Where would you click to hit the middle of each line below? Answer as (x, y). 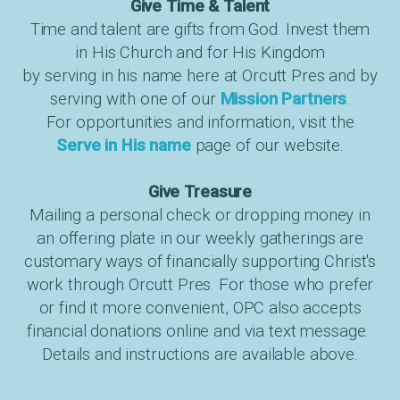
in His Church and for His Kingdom (200, 53)
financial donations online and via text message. (200, 331)
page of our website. (267, 146)
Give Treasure (200, 192)
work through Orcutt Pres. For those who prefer (200, 285)
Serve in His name (124, 146)
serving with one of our (135, 99)
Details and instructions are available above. (200, 354)
